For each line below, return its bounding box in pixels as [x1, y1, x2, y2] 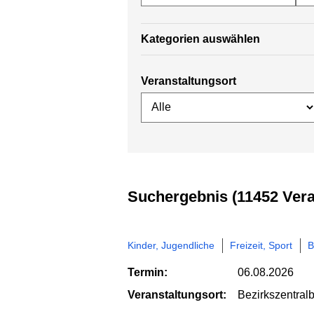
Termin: [128, 266, 168, 279]
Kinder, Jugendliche [128, 240, 214, 252]
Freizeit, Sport [230, 240, 292, 252]
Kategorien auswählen [141, 33, 260, 46]
